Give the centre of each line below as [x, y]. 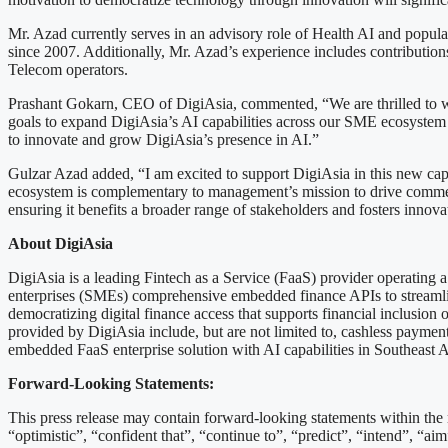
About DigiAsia [60, 243]
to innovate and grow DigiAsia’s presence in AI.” [163, 139]
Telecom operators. [68, 69]
